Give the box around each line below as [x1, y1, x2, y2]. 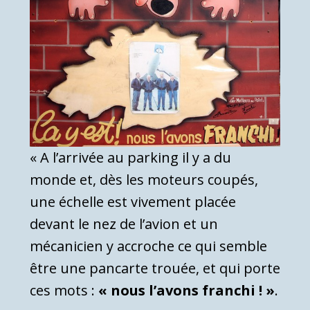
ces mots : [30, 280, 98, 300]
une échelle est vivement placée [30, 192, 236, 211]
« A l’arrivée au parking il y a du [30, 147, 231, 167]
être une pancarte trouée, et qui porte [30, 258, 280, 277]
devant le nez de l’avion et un [30, 214, 218, 233]
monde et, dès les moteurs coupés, [30, 170, 258, 189]
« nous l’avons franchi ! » [98, 280, 275, 300]
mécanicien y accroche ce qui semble [30, 236, 267, 255]
